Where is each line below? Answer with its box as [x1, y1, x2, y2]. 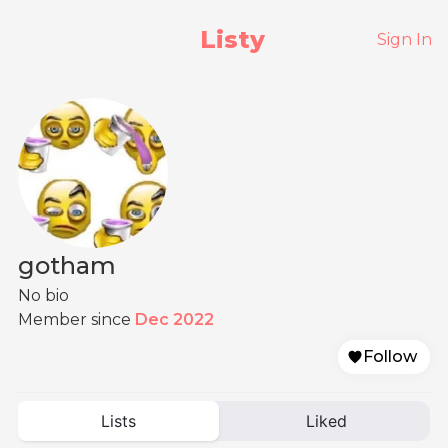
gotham [18, 251, 116, 280]
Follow [363, 347, 417, 366]
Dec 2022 [135, 310, 214, 329]
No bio [18, 286, 69, 305]
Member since [18, 310, 135, 329]
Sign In [377, 30, 432, 49]
